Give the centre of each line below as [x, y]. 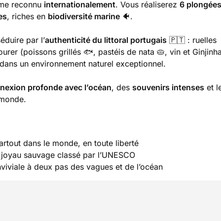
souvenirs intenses [168, 87]
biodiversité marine [84, 16]
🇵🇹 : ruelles [192, 40]
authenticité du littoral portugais [106, 40]
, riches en [27, 16]
